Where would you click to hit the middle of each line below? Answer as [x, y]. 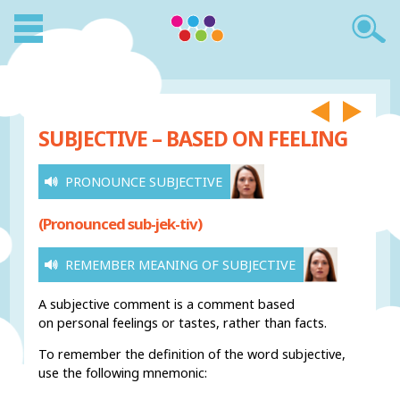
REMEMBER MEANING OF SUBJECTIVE [181, 264]
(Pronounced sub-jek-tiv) [121, 223]
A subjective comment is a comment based [167, 304]
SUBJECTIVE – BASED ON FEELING [193, 138]
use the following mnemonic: [123, 373]
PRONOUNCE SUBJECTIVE [144, 182]
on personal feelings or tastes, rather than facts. [183, 323]
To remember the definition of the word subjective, [192, 354]
